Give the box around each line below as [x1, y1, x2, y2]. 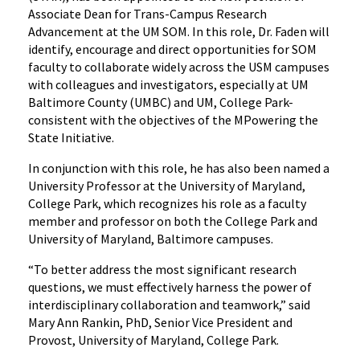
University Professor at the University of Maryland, [28, 178, 305, 194]
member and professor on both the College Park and [28, 213, 317, 229]
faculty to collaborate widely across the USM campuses [28, 59, 329, 75]
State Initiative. [28, 129, 114, 145]
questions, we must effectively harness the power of [28, 279, 312, 295]
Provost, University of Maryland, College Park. [28, 332, 279, 348]
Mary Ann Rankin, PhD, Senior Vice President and [28, 314, 292, 330]
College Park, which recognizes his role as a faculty [28, 195, 306, 211]
